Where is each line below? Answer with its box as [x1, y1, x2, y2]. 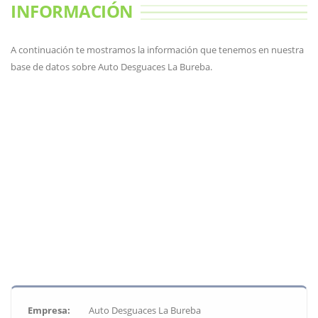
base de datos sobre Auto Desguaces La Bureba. [11, 60, 212, 73]
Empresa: [28, 304, 70, 317]
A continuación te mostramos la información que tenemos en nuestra [11, 43, 304, 56]
